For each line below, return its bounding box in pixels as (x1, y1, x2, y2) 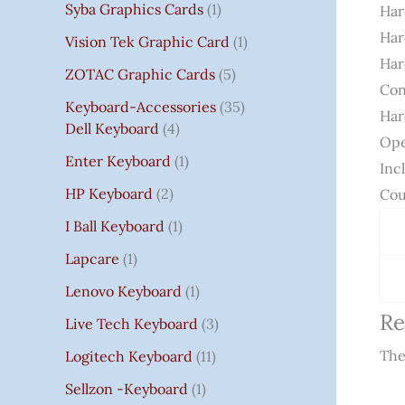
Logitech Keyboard (65, 346, 193, 365)
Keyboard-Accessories (65, 97, 216, 116)
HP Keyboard (65, 184, 153, 202)
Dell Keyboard (65, 118, 159, 137)
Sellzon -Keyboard (65, 379, 188, 398)
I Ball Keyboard (65, 216, 165, 235)
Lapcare (65, 249, 119, 268)
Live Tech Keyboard (65, 314, 198, 333)
